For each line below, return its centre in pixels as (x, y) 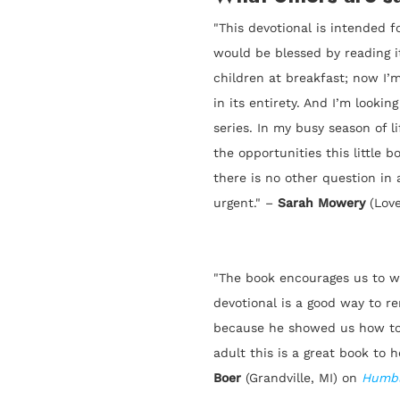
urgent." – (246, 203)
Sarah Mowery (321, 203)
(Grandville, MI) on (301, 378)
